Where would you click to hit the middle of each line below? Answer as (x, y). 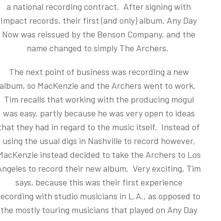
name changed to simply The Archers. (99, 48)
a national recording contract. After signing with (99, 6)
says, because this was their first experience (99, 182)
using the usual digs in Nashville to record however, (99, 141)
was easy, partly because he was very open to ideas (99, 113)
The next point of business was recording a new (99, 72)
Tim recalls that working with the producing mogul (99, 99)
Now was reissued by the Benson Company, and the (99, 34)
